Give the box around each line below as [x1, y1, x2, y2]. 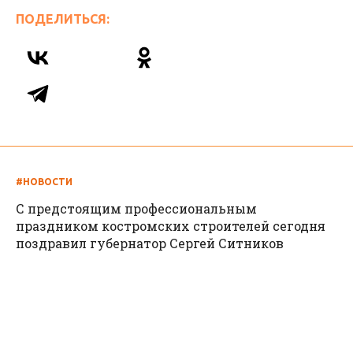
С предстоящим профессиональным [16, 199, 257, 217]
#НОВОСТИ [16, 176, 72, 187]
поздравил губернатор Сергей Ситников [16, 234, 284, 251]
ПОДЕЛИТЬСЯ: [16, 11, 110, 26]
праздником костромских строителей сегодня [16, 217, 325, 234]
